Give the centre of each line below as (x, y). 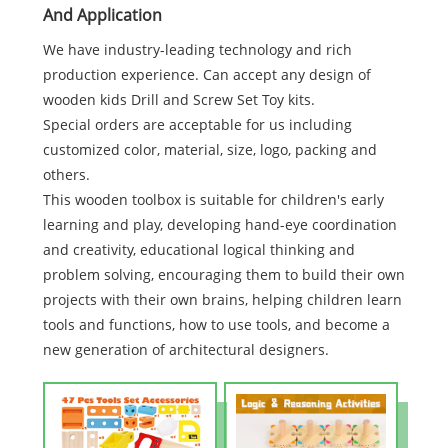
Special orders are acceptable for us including (197, 124)
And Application (102, 14)
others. (66, 174)
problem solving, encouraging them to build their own (223, 274)
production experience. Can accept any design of (206, 74)
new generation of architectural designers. (185, 349)
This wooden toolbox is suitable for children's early (213, 199)
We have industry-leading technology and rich (197, 49)
